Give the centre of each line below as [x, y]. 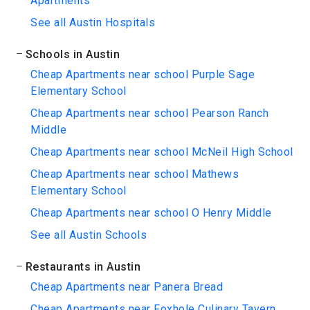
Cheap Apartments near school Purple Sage [143, 74]
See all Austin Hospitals [93, 22]
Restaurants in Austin [83, 267]
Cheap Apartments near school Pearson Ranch [149, 113]
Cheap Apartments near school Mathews [135, 174]
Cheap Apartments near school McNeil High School [162, 152]
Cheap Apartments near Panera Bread [127, 287]
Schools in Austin [72, 54]
